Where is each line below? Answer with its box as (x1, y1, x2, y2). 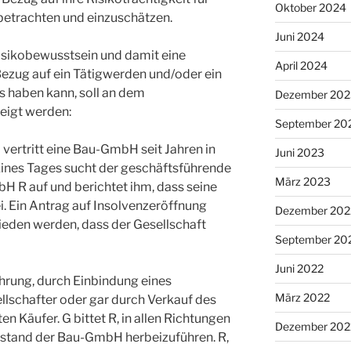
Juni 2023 (274, 145, 324, 159)
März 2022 (274, 290, 330, 304)
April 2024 (274, 58, 327, 72)
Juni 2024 (274, 29, 324, 43)
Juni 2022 (274, 261, 324, 275)
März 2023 (274, 174, 331, 188)
